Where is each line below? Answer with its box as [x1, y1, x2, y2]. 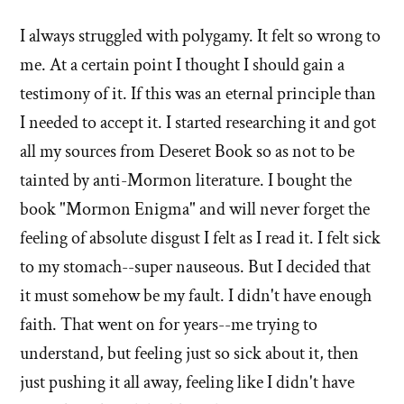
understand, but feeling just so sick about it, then [20, 341, 359, 365]
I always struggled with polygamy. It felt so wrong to [20, 23, 381, 48]
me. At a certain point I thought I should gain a [20, 52, 344, 77]
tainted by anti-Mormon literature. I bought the [20, 168, 352, 192]
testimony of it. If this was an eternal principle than [20, 81, 376, 106]
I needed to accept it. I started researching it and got [20, 110, 376, 134]
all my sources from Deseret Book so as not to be [20, 139, 354, 163]
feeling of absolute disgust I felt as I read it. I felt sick [20, 225, 381, 250]
